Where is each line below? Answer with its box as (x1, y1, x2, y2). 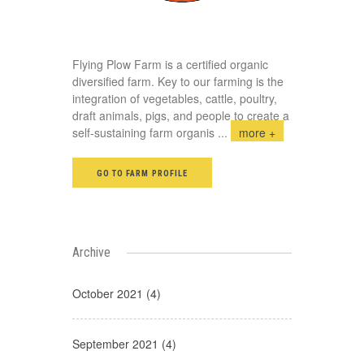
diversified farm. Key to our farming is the (72, 73, 284, 89)
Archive (72, 245, 110, 260)
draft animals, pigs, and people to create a (72, 107, 289, 123)
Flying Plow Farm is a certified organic (72, 56, 268, 72)
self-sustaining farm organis (72, 124, 214, 141)
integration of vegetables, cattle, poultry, (72, 90, 277, 106)
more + (239, 124, 275, 141)
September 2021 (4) (72, 336, 176, 352)
